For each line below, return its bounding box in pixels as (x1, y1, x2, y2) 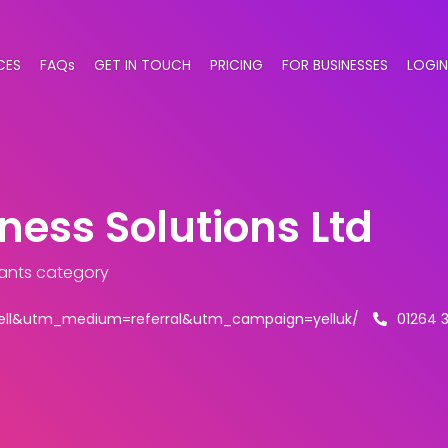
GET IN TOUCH (93, 55, 191, 75)
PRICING (209, 55, 263, 75)
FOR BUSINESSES (281, 55, 388, 75)
